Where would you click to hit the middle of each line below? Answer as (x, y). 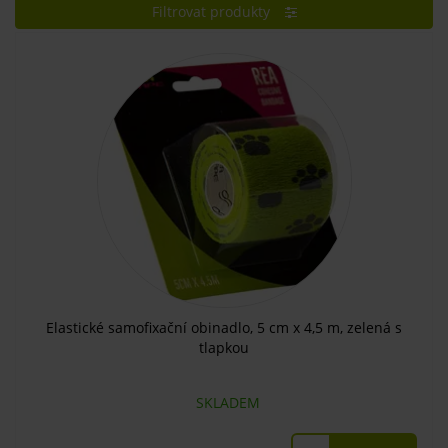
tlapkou (224, 347)
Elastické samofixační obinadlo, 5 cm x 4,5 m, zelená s (224, 327)
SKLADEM (224, 402)
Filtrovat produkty (210, 11)
